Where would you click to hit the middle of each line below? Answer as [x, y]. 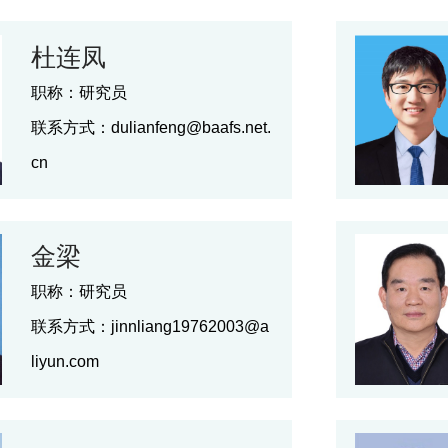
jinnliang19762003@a [190, 326]
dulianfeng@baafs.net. [191, 127]
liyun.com [65, 361]
